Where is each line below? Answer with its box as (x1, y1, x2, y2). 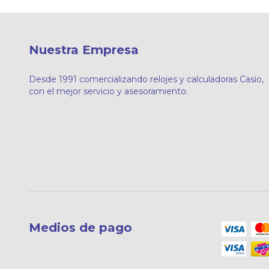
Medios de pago (29, 220, 132, 235)
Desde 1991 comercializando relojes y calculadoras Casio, (29, 73, 264, 85)
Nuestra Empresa (29, 43, 139, 58)
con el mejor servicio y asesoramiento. (29, 85, 188, 97)
